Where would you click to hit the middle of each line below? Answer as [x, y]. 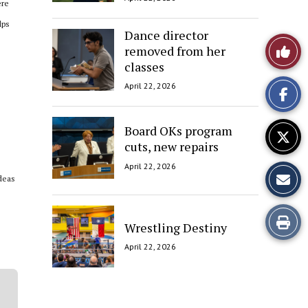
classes [144, 66]
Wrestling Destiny [176, 227]
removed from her [175, 51]
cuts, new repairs [172, 147]
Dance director [166, 35]
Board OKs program [178, 131]
